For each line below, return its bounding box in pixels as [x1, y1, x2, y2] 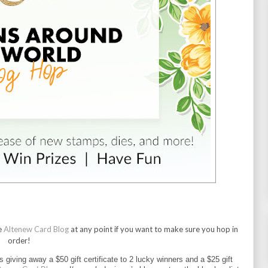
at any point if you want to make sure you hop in [68, 224, 238, 234]
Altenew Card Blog [3, 224, 69, 234]
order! [8, 235, 31, 245]
